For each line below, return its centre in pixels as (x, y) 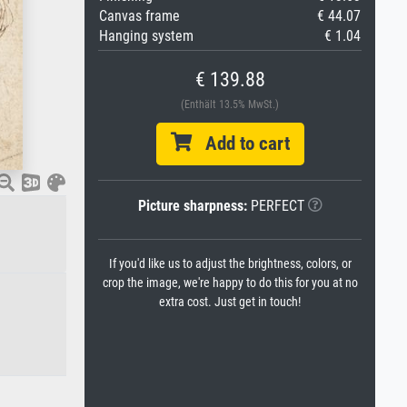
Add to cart (240, 144)
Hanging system (146, 36)
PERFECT (275, 206)
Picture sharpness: (192, 206)
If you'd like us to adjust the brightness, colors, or (230, 264)
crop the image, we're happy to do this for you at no (230, 283)
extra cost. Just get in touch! (230, 302)
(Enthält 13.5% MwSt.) (230, 104)
